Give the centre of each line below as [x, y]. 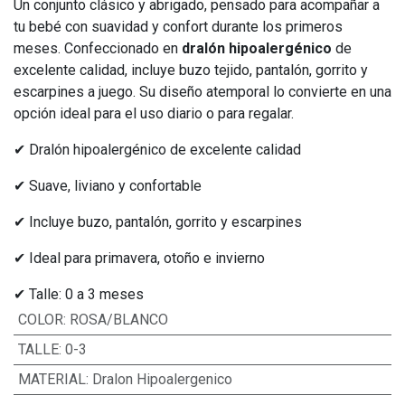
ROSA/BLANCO [118, 320]
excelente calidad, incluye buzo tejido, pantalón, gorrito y [191, 70]
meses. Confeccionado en [98, 48]
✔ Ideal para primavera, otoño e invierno [139, 258]
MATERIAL [52, 379]
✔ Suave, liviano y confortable [108, 186]
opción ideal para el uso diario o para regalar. [154, 113]
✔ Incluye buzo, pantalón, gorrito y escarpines [158, 222]
